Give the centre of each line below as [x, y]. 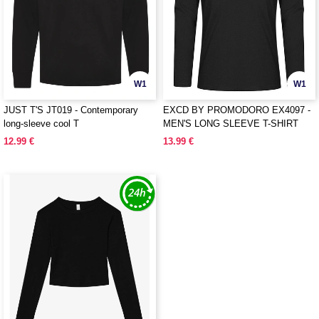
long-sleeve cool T [41, 124]
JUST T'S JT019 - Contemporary [71, 110]
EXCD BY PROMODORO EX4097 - [237, 110]
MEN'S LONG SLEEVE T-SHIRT [231, 124]
